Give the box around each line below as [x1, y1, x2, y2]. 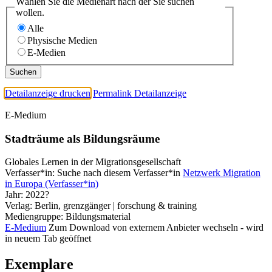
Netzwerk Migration [183, 168, 260, 178]
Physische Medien [27, 35, 97, 46]
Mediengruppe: [5, 211, 66, 222]
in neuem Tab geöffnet [5, 233, 91, 244]
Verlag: [5, 200, 32, 211]
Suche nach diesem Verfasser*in [57, 168, 180, 178]
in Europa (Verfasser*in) [5, 178, 98, 189]
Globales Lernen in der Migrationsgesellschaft [5, 157, 181, 168]
